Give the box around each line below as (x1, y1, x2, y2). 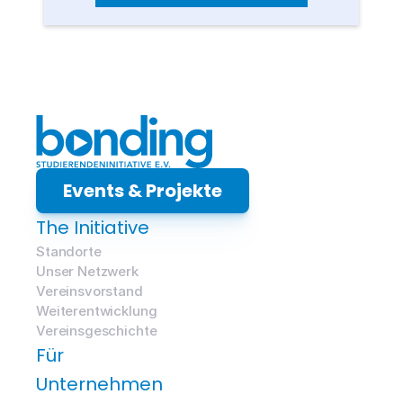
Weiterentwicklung (36, 302, 157, 319)
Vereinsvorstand (36, 282, 143, 300)
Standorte (36, 243, 102, 260)
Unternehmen (36, 372, 163, 397)
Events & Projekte (63, 178, 222, 203)
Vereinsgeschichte (36, 322, 157, 339)
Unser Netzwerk (36, 263, 139, 280)
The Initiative (36, 215, 149, 240)
